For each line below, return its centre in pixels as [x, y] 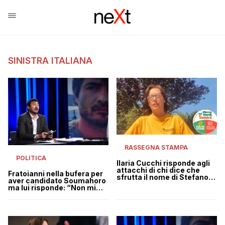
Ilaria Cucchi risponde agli [163, 163]
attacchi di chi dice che [158, 170]
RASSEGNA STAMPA [156, 148]
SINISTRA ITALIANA [50, 61]
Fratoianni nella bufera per [55, 173]
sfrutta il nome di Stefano [162, 177]
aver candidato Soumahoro [57, 180]
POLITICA [31, 158]
